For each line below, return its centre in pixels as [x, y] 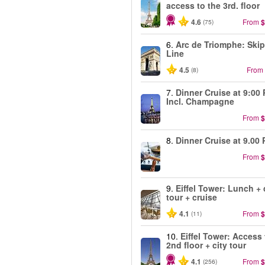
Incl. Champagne [200, 101]
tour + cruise [192, 197]
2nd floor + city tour [206, 245]
